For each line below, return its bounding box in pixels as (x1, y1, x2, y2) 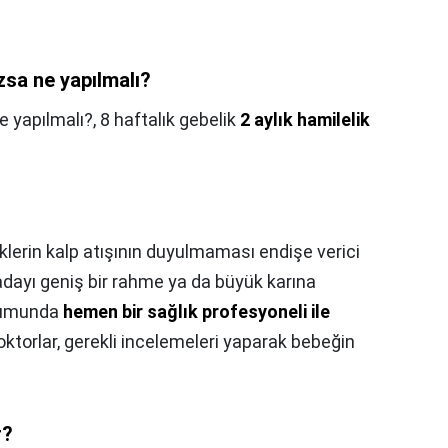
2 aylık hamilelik (240, 109, 370, 131)
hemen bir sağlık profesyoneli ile (63, 301, 330, 323)
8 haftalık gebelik (100, 109, 240, 131)
